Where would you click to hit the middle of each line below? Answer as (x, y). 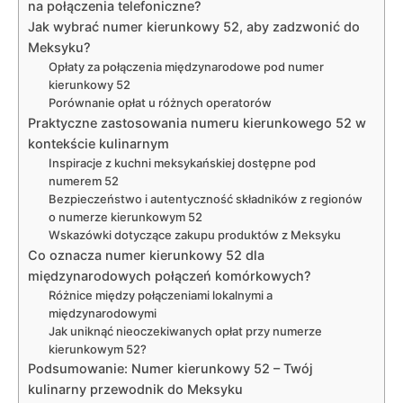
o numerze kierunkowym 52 (125, 217)
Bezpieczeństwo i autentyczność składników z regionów (205, 199)
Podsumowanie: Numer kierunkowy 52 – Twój (170, 369)
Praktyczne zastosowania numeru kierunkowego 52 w (197, 123)
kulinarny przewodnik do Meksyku (135, 390)
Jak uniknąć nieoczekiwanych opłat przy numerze (185, 331)
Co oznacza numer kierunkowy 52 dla (146, 255)
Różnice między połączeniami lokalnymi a (160, 296)
